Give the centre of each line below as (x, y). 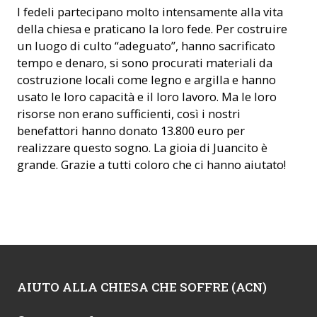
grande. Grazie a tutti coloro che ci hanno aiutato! (151, 165)
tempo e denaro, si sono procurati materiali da (145, 63)
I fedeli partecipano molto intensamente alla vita (150, 12)
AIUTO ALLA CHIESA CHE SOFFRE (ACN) (142, 287)
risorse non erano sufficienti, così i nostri (129, 114)
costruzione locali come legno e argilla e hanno (146, 80)
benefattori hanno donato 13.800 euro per (131, 131)
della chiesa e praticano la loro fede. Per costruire (152, 29)
